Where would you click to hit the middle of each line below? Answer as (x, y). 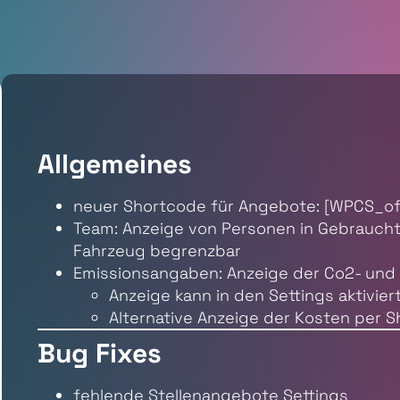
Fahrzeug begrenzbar (158, 250)
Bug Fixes (100, 353)
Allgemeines (115, 164)
